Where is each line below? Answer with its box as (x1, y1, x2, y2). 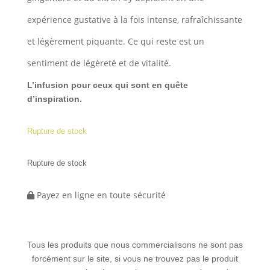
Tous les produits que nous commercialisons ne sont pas (27, 240, 243, 250)
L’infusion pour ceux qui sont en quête (27, 80, 188, 90)
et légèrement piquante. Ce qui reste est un (27, 36, 204, 47)
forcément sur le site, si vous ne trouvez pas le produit (31, 254, 238, 263)
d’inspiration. (27, 94, 82, 104)
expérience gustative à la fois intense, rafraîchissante (27, 14, 242, 25)
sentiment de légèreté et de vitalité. (27, 57, 171, 69)
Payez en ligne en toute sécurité (34, 189, 166, 201)
